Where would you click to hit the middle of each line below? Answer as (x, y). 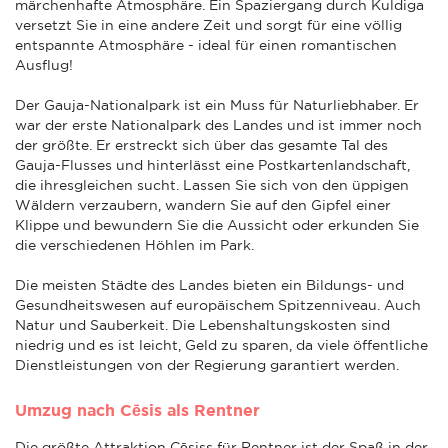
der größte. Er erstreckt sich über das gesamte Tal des (201, 144)
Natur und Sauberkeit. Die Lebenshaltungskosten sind (202, 324)
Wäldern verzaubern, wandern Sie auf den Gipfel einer (203, 204)
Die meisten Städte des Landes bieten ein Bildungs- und (209, 284)
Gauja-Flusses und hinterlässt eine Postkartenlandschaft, (212, 164)
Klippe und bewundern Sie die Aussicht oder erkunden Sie (217, 224)
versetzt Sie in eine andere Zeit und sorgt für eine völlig (208, 24)
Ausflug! (44, 64)
